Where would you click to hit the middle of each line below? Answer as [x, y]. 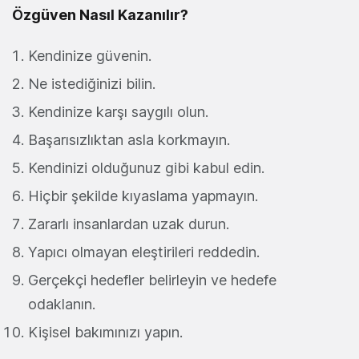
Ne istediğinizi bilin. [92, 84]
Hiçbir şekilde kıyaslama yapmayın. [143, 196]
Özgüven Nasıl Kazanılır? [100, 15]
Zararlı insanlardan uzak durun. [129, 224]
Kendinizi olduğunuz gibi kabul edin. [146, 168]
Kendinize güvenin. [90, 56]
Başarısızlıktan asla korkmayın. [129, 140]
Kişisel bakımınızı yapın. [105, 333]
